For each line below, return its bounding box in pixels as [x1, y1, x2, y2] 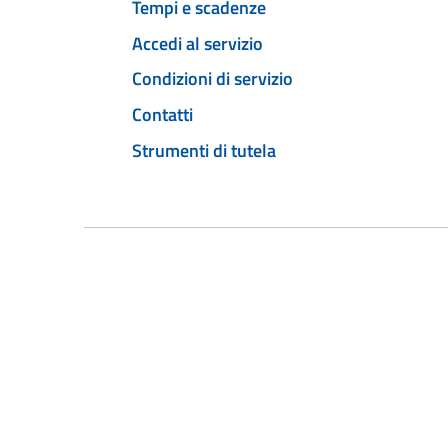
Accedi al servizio [132, 29, 263, 57]
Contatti [132, 101, 193, 129]
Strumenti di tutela [132, 136, 276, 164]
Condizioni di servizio [132, 65, 293, 93]
